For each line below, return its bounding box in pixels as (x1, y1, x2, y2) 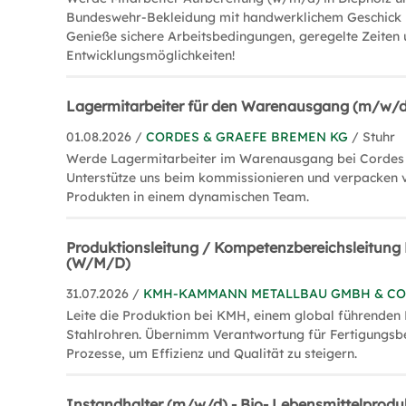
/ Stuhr (352, 128, 396, 145)
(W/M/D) (66, 253, 131, 272)
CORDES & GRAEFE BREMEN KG (146, 128, 349, 145)
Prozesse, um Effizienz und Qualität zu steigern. (66, 344, 358, 362)
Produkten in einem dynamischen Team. (66, 188, 310, 205)
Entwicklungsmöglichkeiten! (66, 46, 236, 63)
